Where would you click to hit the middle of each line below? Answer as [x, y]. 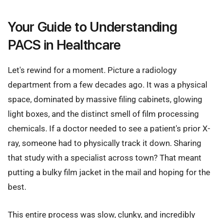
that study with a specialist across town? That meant [105, 158]
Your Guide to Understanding [92, 27]
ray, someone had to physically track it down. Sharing [105, 143]
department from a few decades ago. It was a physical [108, 85]
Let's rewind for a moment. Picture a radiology [92, 70]
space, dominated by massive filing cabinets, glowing [105, 100]
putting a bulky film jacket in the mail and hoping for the [109, 173]
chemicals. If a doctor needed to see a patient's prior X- [109, 129]
